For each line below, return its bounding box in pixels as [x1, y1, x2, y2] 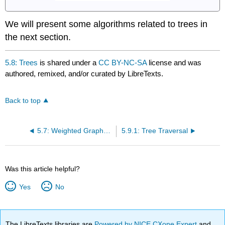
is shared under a [38, 58, 99, 67]
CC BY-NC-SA [98, 58, 149, 67]
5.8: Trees [5, 58, 38, 67]
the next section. [5, 32, 71, 43]
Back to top [5, 97, 41, 105]
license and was [149, 58, 202, 67]
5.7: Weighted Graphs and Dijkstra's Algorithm [103, 127, 111, 135]
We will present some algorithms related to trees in [5, 19, 208, 30]
